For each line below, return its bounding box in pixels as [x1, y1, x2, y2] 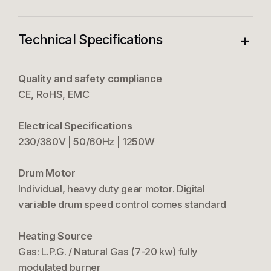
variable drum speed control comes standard [18, 198, 226, 211]
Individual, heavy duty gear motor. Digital [18, 183, 205, 195]
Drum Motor [18, 167, 76, 180]
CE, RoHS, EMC [18, 88, 90, 101]
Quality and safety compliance [18, 73, 162, 85]
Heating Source [18, 230, 93, 243]
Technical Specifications [18, 31, 163, 48]
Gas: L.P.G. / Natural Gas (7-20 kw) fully [18, 246, 198, 258]
